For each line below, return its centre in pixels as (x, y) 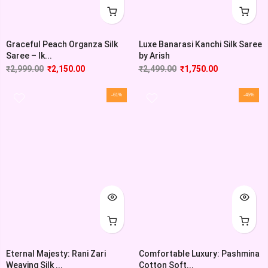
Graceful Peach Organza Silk (62, 44)
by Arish (154, 55)
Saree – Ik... (29, 55)
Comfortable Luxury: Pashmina (199, 253)
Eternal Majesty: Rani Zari (56, 253)
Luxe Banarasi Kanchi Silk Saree (200, 44)
